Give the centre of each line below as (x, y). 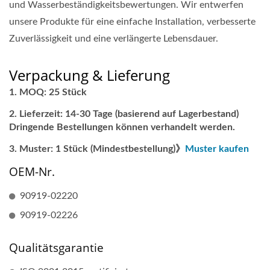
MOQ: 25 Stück (53, 92)
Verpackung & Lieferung (89, 75)
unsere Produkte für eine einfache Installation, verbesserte (132, 22)
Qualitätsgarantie (56, 248)
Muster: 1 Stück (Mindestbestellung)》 (102, 149)
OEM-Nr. (32, 172)
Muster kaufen (217, 149)
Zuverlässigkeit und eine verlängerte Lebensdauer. (114, 39)
